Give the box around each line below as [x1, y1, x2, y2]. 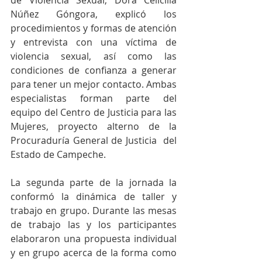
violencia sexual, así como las [11, 50, 177, 63]
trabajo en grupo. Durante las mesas [11, 204, 177, 217]
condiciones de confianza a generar [11, 64, 177, 77]
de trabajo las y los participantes [11, 218, 177, 231]
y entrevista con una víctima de [11, 36, 177, 49]
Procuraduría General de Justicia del [11, 134, 177, 147]
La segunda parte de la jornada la [11, 176, 177, 189]
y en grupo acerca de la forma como [11, 246, 177, 259]
